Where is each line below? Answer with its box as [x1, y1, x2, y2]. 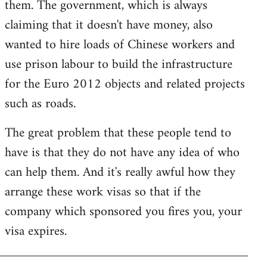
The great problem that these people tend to [5, 122, 231, 145]
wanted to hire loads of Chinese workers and [5, 33, 235, 57]
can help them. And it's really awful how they [5, 161, 235, 184]
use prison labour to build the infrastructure [5, 53, 232, 76]
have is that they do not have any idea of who [5, 141, 240, 164]
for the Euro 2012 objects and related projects [5, 73, 245, 96]
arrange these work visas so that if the [5, 181, 201, 204]
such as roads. [5, 92, 76, 116]
